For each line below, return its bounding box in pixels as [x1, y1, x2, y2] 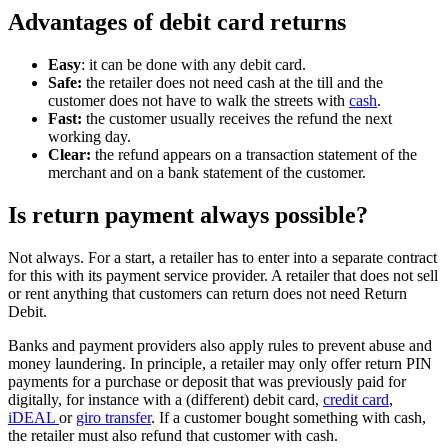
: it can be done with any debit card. [81, 55, 306, 73]
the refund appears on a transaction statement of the [91, 145, 417, 163]
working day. [48, 127, 131, 145]
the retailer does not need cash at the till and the [82, 73, 383, 91]
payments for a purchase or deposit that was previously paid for [8, 372, 406, 390]
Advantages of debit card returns [8, 9, 346, 36]
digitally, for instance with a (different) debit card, [8, 390, 323, 408]
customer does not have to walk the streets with [48, 91, 349, 109]
